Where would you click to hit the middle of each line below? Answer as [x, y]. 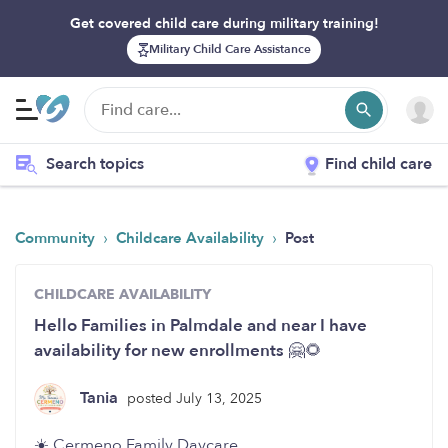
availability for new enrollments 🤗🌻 [178, 350]
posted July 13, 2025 [194, 398]
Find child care [378, 164]
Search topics [95, 164]
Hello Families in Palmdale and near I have [200, 325]
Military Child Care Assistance [229, 49]
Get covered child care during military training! [224, 23]
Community [57, 238]
